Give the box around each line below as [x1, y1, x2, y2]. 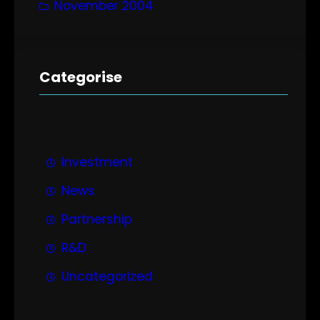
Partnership [61, 211, 132, 229]
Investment [61, 154, 133, 171]
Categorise [39, 67, 122, 88]
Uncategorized [61, 268, 153, 286]
